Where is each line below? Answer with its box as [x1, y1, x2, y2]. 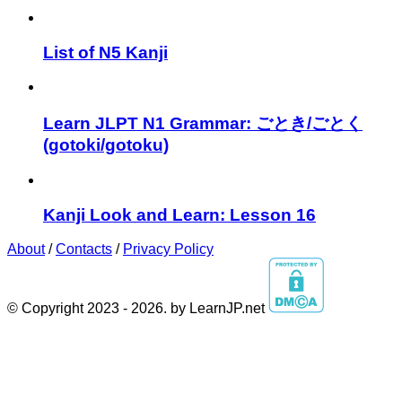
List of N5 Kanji [43, 42, 168, 62]
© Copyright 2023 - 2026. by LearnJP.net [7, 301, 268, 317]
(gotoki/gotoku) [43, 135, 169, 155]
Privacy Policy [123, 241, 214, 258]
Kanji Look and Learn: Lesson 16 [43, 205, 316, 224]
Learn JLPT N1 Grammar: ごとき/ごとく [43, 114, 363, 134]
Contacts [56, 241, 112, 258]
